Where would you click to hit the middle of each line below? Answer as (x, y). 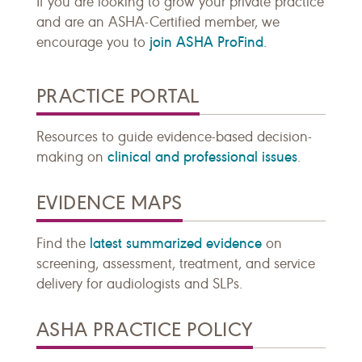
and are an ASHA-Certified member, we (158, 23)
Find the (63, 244)
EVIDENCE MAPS (109, 203)
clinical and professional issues (202, 157)
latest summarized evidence (176, 244)
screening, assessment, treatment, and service (176, 264)
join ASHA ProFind (206, 42)
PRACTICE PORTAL (118, 97)
